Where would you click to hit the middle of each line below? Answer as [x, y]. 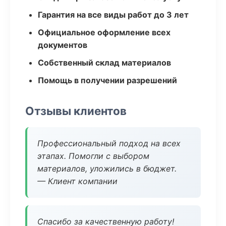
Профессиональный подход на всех [109, 143]
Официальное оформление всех [104, 32]
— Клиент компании [77, 181]
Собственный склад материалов [104, 63]
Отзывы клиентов [76, 111]
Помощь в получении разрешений [107, 80]
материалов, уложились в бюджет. [107, 168]
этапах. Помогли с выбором [93, 156]
